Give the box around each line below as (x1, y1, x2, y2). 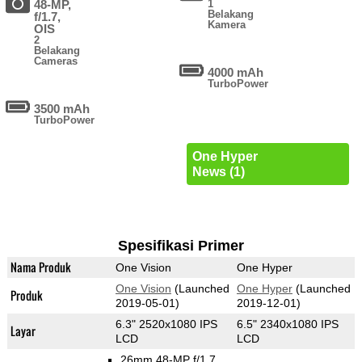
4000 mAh (208, 65, 264, 80)
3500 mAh (34, 102, 90, 116)
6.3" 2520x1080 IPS (115, 318, 217, 331)
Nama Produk (10, 259, 71, 276)
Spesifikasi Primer (117, 238, 244, 255)
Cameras (34, 55, 78, 68)
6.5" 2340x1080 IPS (236, 318, 339, 331)
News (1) (192, 165, 245, 179)
